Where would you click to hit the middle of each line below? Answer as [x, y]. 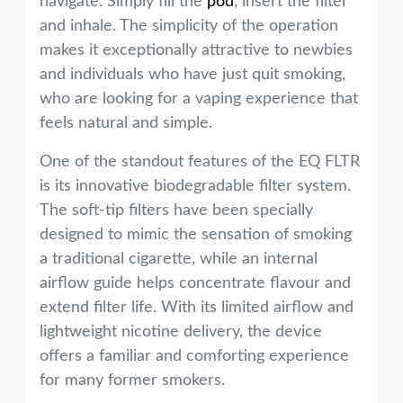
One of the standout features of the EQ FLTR [200, 162]
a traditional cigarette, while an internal [179, 259]
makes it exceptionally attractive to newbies [196, 50]
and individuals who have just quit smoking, [193, 75]
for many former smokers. [132, 381]
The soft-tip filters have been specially [176, 210]
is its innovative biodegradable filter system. [195, 186]
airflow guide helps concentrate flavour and [195, 283]
